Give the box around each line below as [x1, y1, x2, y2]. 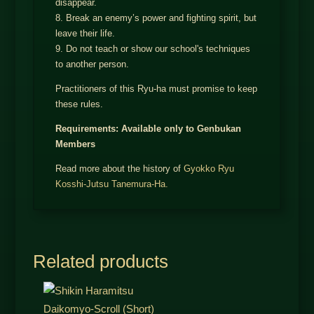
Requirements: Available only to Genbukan [55, 123, 241, 134]
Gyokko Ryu [183, 163, 234, 174]
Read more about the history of [55, 163, 184, 174]
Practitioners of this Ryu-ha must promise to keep [55, 83, 257, 94]
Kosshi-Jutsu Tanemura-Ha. [55, 178, 168, 189]
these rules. [55, 98, 103, 109]
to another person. [55, 58, 129, 69]
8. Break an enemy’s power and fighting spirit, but [55, 12, 257, 23]
